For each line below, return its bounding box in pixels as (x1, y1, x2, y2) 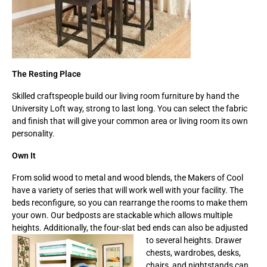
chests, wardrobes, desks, (146, 247, 241, 257)
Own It (12, 150, 36, 160)
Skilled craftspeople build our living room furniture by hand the (12, 91, 239, 101)
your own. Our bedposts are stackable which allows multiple (12, 210, 232, 220)
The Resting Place (12, 69, 81, 79)
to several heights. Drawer (146, 235, 242, 245)
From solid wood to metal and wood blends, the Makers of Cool (12, 172, 243, 182)
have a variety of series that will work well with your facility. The (12, 185, 243, 195)
